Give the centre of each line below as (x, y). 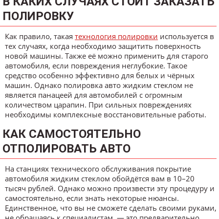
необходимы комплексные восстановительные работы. (106, 114)
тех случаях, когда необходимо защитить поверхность (103, 46)
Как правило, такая (40, 36)
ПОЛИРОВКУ (38, 16)
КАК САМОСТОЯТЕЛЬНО (72, 134)
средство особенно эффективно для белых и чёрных (100, 75)
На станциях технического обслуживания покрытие (98, 168)
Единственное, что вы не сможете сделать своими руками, (111, 208)
